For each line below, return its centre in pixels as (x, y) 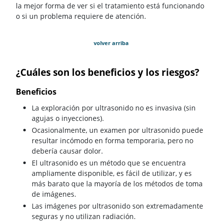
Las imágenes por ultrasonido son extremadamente (117, 206)
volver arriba (111, 43)
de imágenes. (54, 194)
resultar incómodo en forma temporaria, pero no (112, 141)
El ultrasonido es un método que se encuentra (109, 163)
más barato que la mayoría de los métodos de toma (117, 184)
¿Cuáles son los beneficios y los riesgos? (108, 72)
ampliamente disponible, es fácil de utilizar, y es (112, 173)
